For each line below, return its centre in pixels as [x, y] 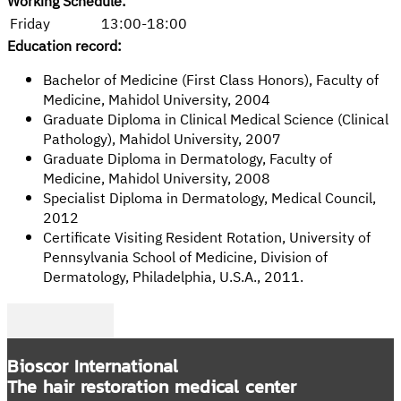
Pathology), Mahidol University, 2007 [162, 141]
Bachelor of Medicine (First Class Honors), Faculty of [211, 81]
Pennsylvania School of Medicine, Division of [185, 259]
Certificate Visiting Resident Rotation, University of [207, 239]
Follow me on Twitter [109, 328]
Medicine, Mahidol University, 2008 [157, 180]
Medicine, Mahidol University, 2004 [157, 101]
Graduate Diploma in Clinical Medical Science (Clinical [216, 121]
